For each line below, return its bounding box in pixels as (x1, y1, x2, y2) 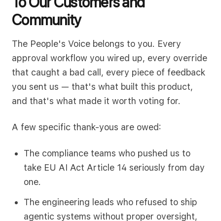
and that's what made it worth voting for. (12, 96, 181, 106)
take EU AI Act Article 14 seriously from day (24, 162, 205, 173)
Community (12, 11, 81, 29)
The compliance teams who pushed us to (24, 148, 190, 158)
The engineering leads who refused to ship (24, 197, 197, 207)
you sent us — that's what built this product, (12, 81, 193, 92)
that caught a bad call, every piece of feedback (12, 67, 205, 77)
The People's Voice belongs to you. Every (12, 38, 181, 49)
